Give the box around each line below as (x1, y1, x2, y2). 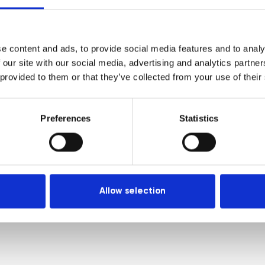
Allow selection (99, 186, 166, 196)
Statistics (179, 113, 218, 124)
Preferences (40, 113, 91, 124)
